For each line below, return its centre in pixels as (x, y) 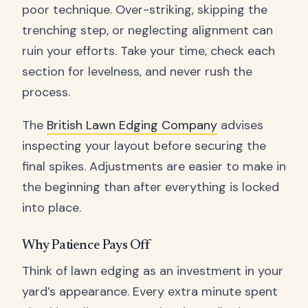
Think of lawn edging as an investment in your (153, 271)
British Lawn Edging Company (132, 125)
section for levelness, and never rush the (137, 72)
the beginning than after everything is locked (151, 187)
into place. (52, 208)
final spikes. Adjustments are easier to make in (154, 167)
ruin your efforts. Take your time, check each (148, 51)
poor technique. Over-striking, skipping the (145, 10)
